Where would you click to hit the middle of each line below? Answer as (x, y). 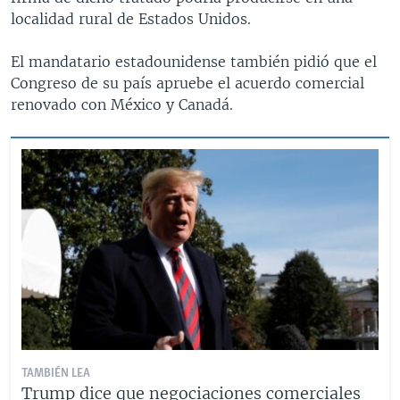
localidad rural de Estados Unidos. (131, 18)
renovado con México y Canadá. (122, 104)
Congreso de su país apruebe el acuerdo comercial (187, 83)
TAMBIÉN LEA (56, 373)
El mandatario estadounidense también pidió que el (194, 61)
